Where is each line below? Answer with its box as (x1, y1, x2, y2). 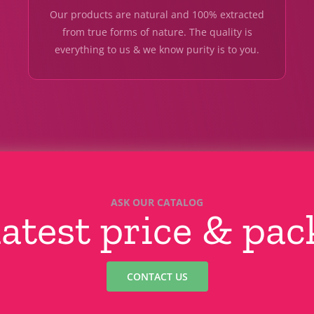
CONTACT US (126, 270, 188, 284)
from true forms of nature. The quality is (62, 25, 252, 39)
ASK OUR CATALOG (111, 196, 203, 210)
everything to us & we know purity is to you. (55, 43, 259, 57)
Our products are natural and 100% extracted (50, 8, 264, 22)
